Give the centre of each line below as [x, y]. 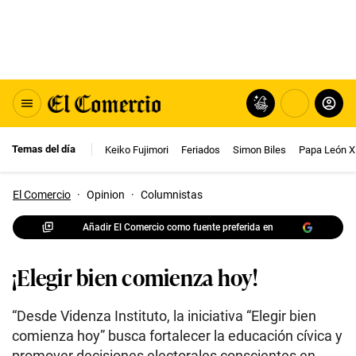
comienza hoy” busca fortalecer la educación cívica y [177, 336]
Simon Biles [259, 149]
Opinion [106, 195]
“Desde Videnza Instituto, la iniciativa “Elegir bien [164, 316]
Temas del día [44, 149]
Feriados [201, 149]
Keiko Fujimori [137, 149]
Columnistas [172, 195]
